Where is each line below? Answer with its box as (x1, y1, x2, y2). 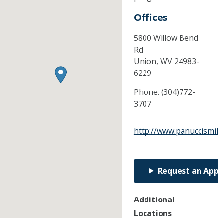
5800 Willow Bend (133, 32, 198, 43)
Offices (133, 10, 168, 24)
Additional (133, 194, 175, 205)
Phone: (133, 86, 161, 97)
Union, (133, 55, 160, 67)
